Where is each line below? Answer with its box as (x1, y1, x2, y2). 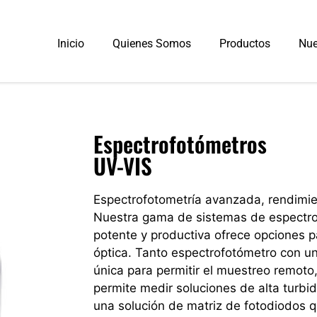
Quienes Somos (112, 37, 191, 51)
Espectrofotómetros (93, 127, 267, 161)
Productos (219, 37, 270, 51)
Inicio (57, 37, 84, 51)
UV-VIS (93, 149, 152, 183)
